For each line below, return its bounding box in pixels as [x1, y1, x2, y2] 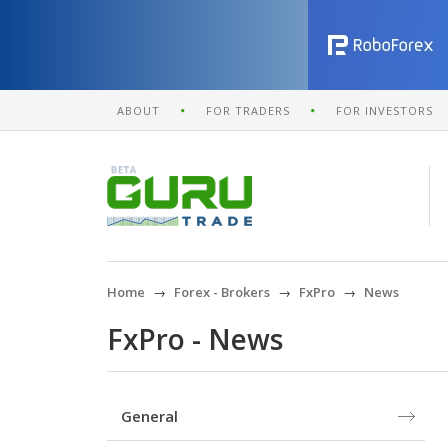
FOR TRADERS [206, 103, 290, 118]
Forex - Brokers [174, 283, 270, 301]
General [121, 406, 178, 426]
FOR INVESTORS [336, 103, 433, 118]
